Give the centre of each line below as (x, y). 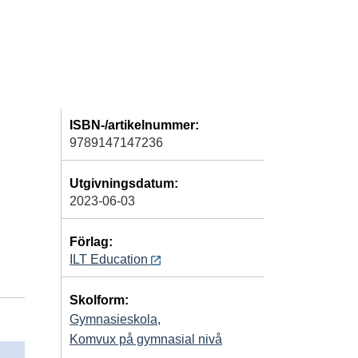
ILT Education (110, 259)
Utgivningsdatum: (124, 183)
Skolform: (99, 300)
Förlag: (91, 241)
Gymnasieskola (113, 319)
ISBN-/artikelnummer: (134, 125)
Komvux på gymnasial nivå (146, 339)
